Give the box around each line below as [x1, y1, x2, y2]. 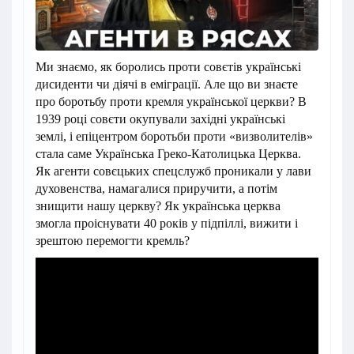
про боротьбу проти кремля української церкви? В [36, 94, 307, 108]
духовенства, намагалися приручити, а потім [36, 181, 277, 195]
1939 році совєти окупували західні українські [36, 111, 285, 126]
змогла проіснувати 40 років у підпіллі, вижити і [36, 216, 298, 230]
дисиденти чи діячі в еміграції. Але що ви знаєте [36, 77, 298, 91]
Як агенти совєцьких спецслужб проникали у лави [36, 164, 311, 178]
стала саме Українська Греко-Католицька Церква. [36, 146, 301, 160]
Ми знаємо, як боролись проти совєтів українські [36, 59, 301, 73]
